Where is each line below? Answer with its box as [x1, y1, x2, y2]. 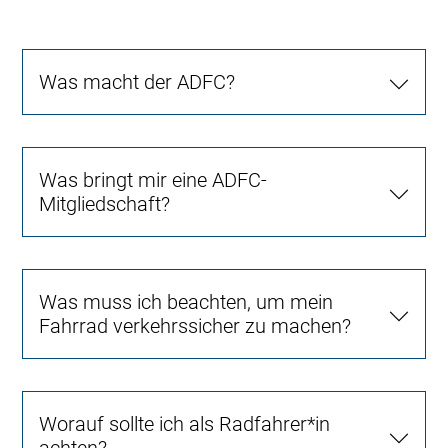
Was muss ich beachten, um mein [39, 290, 334, 315]
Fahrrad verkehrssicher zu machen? [39, 314, 352, 339]
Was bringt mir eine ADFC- [39, 168, 268, 193]
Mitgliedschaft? [39, 192, 171, 217]
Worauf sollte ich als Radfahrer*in [39, 412, 331, 437]
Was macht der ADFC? [39, 70, 236, 95]
